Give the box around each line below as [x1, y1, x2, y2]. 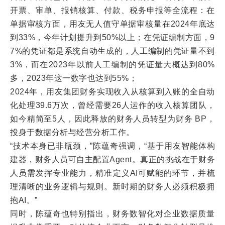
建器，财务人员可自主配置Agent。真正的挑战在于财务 [10, 155, 215, 164]
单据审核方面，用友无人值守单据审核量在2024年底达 [10, 20, 215, 28]
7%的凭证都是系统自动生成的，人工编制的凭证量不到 [10, 47, 215, 55]
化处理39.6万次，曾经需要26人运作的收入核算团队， [10, 101, 215, 109]
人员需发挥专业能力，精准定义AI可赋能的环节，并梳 [10, 169, 215, 177]
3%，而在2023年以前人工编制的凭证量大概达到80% [10, 60, 215, 69]
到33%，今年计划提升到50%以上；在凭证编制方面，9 [10, 33, 215, 42]
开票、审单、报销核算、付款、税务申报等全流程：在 [10, 6, 215, 15]
